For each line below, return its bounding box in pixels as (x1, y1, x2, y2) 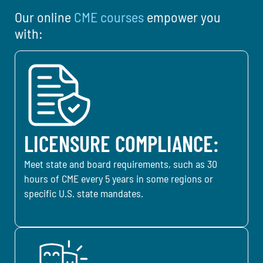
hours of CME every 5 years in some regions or (24, 171, 213, 185)
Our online (15, 8, 74, 25)
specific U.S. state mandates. (24, 186, 143, 200)
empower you (144, 8, 221, 25)
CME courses (74, 8, 144, 25)
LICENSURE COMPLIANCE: (24, 129, 219, 157)
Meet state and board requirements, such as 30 (24, 157, 217, 170)
